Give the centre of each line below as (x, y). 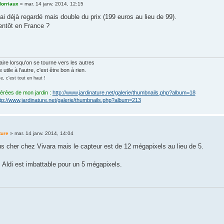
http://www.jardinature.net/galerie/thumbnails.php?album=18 (124, 92)
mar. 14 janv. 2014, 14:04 (44, 133)
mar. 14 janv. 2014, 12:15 (54, 4)
